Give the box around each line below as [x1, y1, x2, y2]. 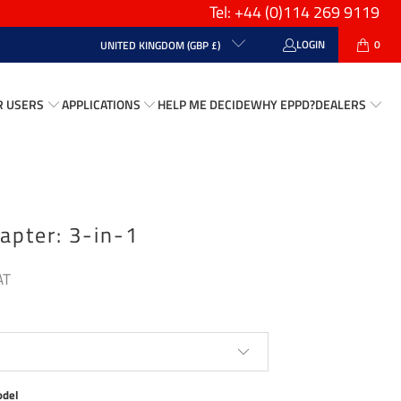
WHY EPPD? [250, 94, 315, 114]
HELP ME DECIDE [157, 94, 251, 114]
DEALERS [314, 94, 366, 114]
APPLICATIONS [61, 94, 141, 114]
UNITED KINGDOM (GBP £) [99, 36, 223, 54]
